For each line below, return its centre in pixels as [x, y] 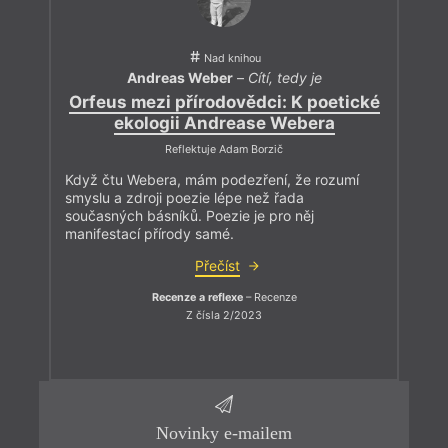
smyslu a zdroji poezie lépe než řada [184, 198]
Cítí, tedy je [284, 78]
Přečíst [217, 266]
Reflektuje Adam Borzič [224, 150]
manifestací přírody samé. [149, 234]
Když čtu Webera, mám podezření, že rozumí [212, 180]
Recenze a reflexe [197, 298]
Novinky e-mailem [223, 432]
